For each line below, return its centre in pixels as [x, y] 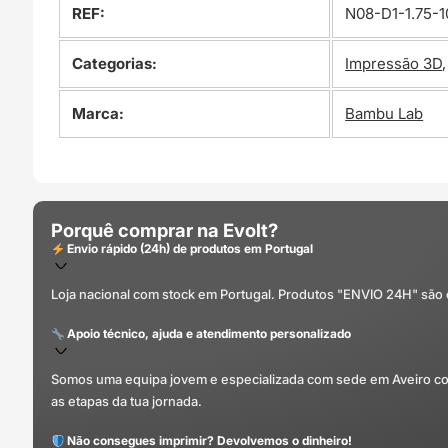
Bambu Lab [384, 114]
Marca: [98, 114]
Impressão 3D [394, 64]
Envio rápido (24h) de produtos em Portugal [189, 249]
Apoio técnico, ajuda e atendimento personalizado [208, 334]
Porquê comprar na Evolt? [164, 230]
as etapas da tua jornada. [126, 401]
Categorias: [115, 64]
